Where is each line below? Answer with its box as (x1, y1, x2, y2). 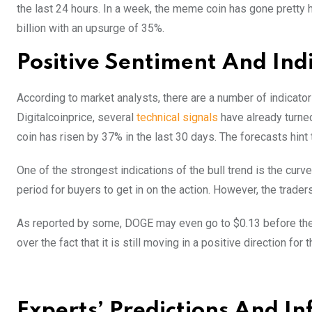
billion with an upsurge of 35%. (17, 21, 164, 35)
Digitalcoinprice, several (17, 110, 136, 124)
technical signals (136, 110, 218, 124)
